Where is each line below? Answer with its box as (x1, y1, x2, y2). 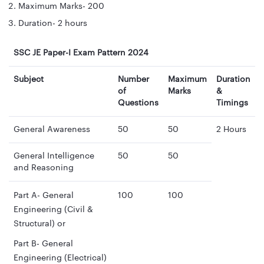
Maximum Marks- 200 (18, 2, 104, 11)
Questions (118, 98, 159, 107)
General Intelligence (14, 151, 94, 160)
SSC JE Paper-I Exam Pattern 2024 (14, 48, 148, 57)
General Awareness (14, 125, 90, 134)
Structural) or (14, 219, 65, 228)
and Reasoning (14, 163, 74, 172)
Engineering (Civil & (14, 205, 93, 214)
